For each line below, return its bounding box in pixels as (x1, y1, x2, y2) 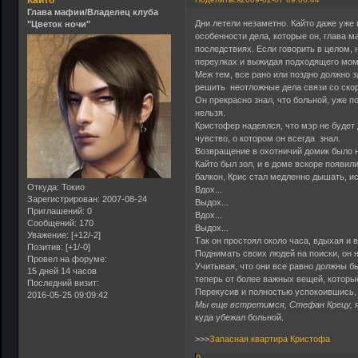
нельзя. (195, 107, 226, 117)
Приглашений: (27, 205, 85, 216)
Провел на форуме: (27, 253, 107, 264)
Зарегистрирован (27, 193, 97, 204)
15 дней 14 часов (27, 265, 97, 276)
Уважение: (27, 229, 69, 240)
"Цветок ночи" (27, 19, 90, 30)
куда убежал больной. (195, 312, 284, 322)
